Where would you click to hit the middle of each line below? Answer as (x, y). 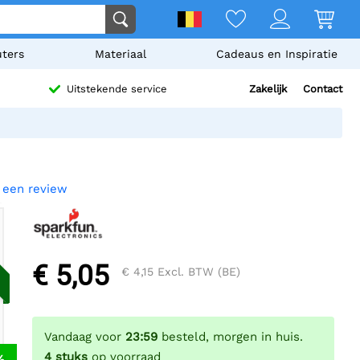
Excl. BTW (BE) (197, 272)
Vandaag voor (85, 337)
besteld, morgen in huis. (230, 337)
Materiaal (120, 54)
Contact (323, 89)
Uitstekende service (117, 89)
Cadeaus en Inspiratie (276, 54)
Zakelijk (268, 89)
